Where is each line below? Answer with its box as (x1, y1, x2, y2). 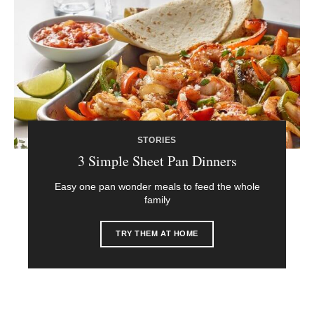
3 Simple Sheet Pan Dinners (77, 151, 237, 170)
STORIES (137, 135, 177, 145)
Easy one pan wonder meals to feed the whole (54, 180, 260, 192)
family (144, 193, 170, 205)
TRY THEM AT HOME (116, 228, 198, 238)
